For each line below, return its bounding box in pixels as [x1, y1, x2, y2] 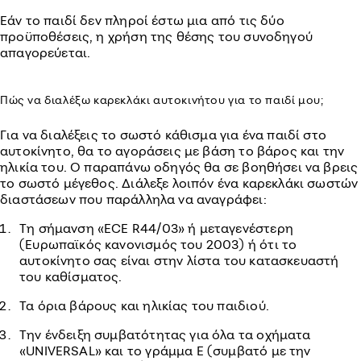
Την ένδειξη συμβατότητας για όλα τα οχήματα [19, 326, 311, 342]
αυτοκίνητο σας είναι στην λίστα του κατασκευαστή [19, 252, 339, 268]
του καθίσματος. [19, 268, 122, 284]
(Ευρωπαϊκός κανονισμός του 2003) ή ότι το [19, 236, 297, 252]
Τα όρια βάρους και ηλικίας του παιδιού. [19, 297, 269, 313]
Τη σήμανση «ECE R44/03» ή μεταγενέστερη [19, 220, 293, 236]
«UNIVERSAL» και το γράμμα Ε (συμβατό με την [19, 342, 311, 359]
